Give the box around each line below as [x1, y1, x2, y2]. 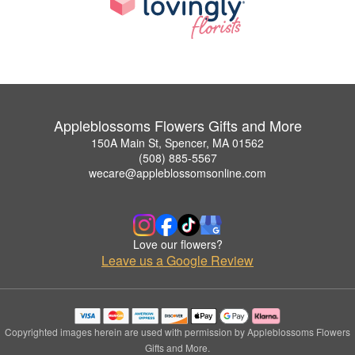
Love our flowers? [132, 235, 223, 252]
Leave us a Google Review [101, 250, 254, 269]
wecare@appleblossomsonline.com [89, 164, 266, 181]
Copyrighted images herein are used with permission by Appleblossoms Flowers [5, 324, 350, 338]
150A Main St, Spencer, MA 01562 [91, 134, 264, 151]
